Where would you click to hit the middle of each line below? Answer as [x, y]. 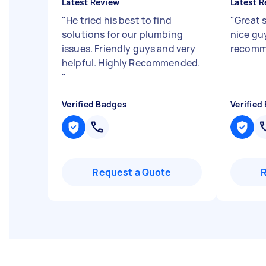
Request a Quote [132, 172]
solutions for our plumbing [122, 34]
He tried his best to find [119, 20]
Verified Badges [94, 104]
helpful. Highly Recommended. [131, 63]
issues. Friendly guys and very [129, 49]
